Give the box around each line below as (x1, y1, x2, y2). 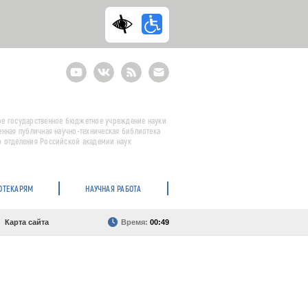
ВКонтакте (93, 61, 135, 71)
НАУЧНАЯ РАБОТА (85, 184, 142, 193)
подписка (148, 78, 185, 87)
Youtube (66, 61, 97, 71)
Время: (121, 218, 150, 226)
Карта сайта (5, 218, 49, 226)
